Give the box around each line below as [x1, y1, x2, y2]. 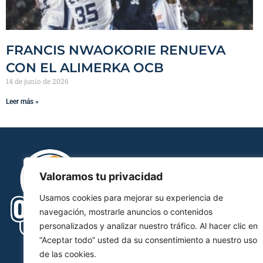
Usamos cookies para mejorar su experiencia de [39, 193, 223, 203]
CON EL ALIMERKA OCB [6, 60, 164, 76]
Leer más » [6, 97, 39, 106]
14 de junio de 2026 [6, 76, 69, 86]
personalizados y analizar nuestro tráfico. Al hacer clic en [39, 221, 258, 231]
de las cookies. [39, 249, 96, 259]
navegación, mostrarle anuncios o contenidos [39, 207, 213, 217]
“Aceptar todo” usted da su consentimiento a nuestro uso [39, 235, 257, 245]
